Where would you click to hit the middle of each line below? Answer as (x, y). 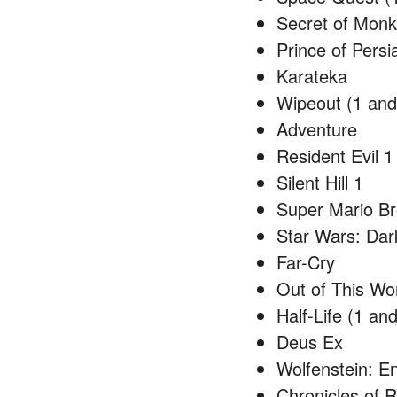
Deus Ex (310, 342)
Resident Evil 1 (335, 156)
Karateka (312, 76)
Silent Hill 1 (320, 182)
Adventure (317, 129)
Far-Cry (306, 262)
